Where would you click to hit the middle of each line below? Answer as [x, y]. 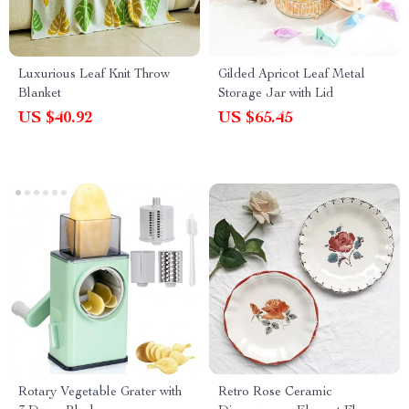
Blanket [40, 94]
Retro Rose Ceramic [275, 393]
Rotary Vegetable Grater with [100, 393]
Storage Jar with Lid [276, 94]
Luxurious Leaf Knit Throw [94, 75]
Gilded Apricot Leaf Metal [292, 75]
